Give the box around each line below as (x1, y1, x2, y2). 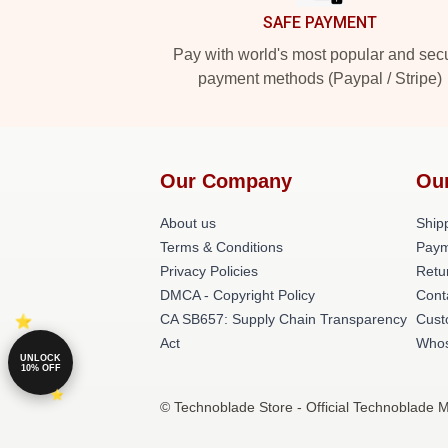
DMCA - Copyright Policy (160, 287, 315, 303)
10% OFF (20, 362, 61, 373)
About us (160, 215, 216, 231)
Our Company (160, 170, 292, 192)
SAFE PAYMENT (263, 13, 377, 32)
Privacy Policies (160, 263, 258, 279)
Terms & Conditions (160, 239, 283, 255)
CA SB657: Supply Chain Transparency (160, 311, 407, 327)
